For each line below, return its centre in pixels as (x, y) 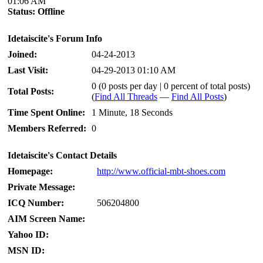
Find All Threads (126, 97)
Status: (21, 11)
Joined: (22, 54)
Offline (51, 11)
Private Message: (41, 187)
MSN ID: (26, 250)
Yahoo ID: (28, 235)
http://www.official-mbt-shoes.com (161, 171)
